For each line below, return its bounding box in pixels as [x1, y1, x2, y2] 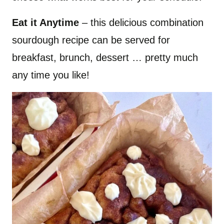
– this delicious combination [79, 16, 203, 28]
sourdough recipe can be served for [12, 34, 170, 45]
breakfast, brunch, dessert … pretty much [12, 51, 198, 63]
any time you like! [12, 69, 92, 80]
